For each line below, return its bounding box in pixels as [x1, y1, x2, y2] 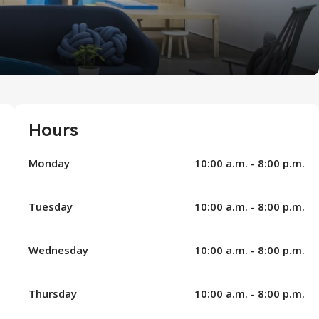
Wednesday [28, 243, 88, 258]
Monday [28, 156, 70, 171]
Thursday [28, 286, 77, 301]
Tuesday [28, 199, 73, 214]
